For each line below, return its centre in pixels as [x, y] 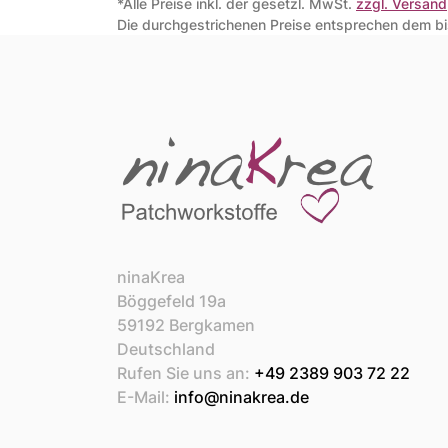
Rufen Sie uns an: [185, 372]
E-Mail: [145, 396]
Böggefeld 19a [171, 300]
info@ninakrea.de [241, 396]
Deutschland [166, 348]
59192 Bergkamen [186, 324]
